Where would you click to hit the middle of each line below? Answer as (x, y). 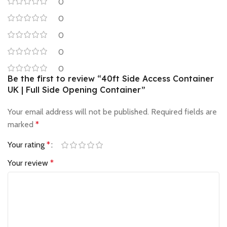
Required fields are (184, 112)
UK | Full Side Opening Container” (77, 90)
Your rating (27, 145)
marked (22, 125)
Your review (29, 163)
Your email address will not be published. (78, 112)
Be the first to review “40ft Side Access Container (111, 79)
